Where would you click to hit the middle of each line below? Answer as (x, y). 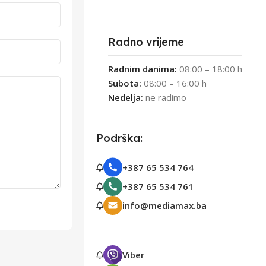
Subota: (125, 83)
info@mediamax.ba (164, 206)
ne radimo (166, 98)
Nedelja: (127, 98)
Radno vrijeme (146, 42)
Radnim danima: (142, 69)
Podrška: (119, 138)
